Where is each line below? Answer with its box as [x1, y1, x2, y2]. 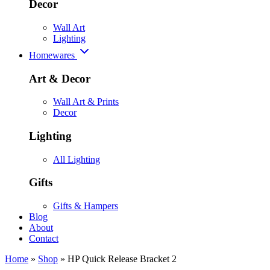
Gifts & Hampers [53, 201, 118, 212]
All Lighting [53, 154, 100, 165]
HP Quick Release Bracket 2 [67, 254, 177, 265]
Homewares [29, 49, 77, 60]
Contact [29, 233, 58, 244]
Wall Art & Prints [53, 96, 119, 107]
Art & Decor [29, 72, 90, 85]
